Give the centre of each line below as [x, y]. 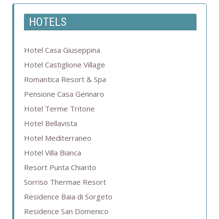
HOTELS [48, 22]
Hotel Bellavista [51, 123]
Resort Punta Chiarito [60, 167]
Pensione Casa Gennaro [64, 94]
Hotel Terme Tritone [59, 109]
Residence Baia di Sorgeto [68, 197]
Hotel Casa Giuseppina [62, 50]
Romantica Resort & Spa [65, 79]
